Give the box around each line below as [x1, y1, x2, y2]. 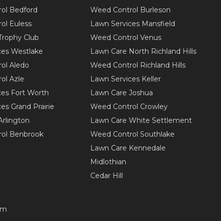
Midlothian [90, 157, 126, 166]
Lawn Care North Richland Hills [90, 47, 196, 56]
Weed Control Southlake [90, 130, 175, 139]
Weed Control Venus [90, 33, 161, 42]
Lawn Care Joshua [90, 88, 153, 97]
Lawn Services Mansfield [90, 19, 175, 28]
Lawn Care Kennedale [90, 144, 166, 152]
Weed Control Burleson [90, 5, 171, 14]
